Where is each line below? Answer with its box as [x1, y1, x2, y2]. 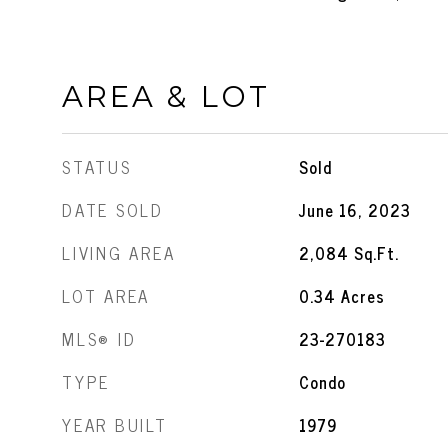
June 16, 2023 [298, 197, 411, 223]
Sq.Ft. [353, 240, 399, 266]
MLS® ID [62, 325, 137, 353]
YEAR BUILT [62, 411, 168, 439]
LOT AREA [62, 282, 150, 310]
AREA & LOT [62, 79, 270, 114]
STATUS [62, 153, 132, 181]
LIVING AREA [62, 239, 176, 267]
